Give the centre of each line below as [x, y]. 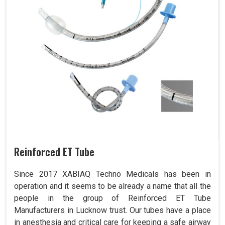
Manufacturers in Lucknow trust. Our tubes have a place [113, 210]
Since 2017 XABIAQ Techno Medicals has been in [113, 174]
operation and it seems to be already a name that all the [113, 186]
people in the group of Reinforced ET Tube [113, 198]
